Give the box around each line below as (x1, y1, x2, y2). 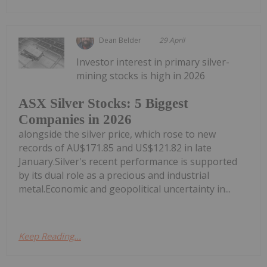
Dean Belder (99, 35, 142, 46)
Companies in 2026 (18, 111, 132, 127)
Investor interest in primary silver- (76, 55, 230, 69)
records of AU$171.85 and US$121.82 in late (18, 141, 212, 154)
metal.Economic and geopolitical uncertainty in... (18, 182, 231, 195)
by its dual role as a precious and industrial (18, 168, 209, 182)
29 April (159, 35, 185, 46)
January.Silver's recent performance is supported (18, 154, 237, 168)
